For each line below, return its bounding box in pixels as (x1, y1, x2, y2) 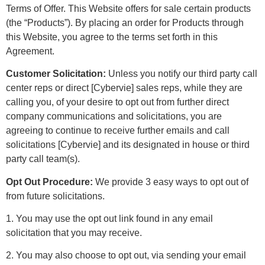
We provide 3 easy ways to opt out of (93, 176, 248, 187)
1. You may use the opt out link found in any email (6, 213, 213, 224)
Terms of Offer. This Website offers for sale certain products (6, 3, 251, 14)
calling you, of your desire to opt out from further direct (6, 97, 229, 108)
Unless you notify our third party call (106, 69, 257, 79)
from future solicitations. (6, 190, 105, 201)
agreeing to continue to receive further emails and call (6, 125, 230, 136)
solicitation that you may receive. (6, 227, 142, 238)
